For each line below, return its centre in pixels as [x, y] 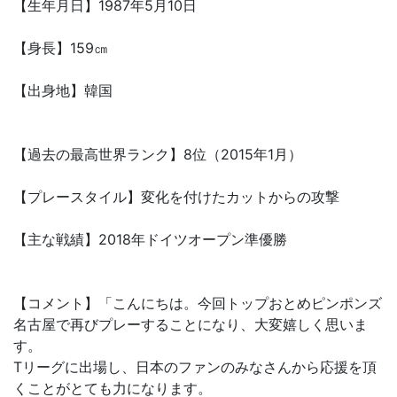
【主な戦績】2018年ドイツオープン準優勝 [150, 239]
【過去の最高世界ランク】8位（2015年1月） [158, 154]
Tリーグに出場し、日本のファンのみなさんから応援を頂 [195, 366]
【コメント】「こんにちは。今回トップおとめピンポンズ [198, 303]
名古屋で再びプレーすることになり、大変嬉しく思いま [191, 324]
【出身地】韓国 [63, 90]
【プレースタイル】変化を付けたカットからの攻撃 [176, 196]
